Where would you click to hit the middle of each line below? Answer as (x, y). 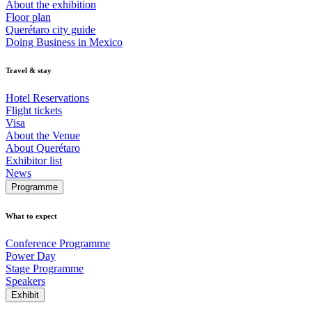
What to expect (31, 216)
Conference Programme (58, 243)
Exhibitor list (34, 160)
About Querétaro (43, 148)
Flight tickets (34, 110)
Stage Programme (45, 268)
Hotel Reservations (47, 97)
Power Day (31, 256)
